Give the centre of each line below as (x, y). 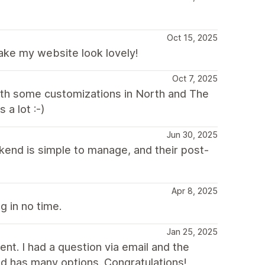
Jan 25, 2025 (192, 232)
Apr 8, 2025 (195, 191)
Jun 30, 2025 (192, 135)
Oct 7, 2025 (195, 78)
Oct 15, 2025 (192, 38)
